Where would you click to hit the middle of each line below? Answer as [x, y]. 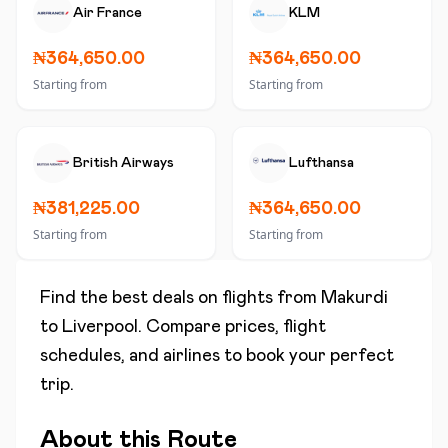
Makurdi [354, 298]
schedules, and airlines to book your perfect [217, 356]
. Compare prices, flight [232, 327]
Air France [107, 13]
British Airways [123, 163]
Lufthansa [321, 163]
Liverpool [100, 327]
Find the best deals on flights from [180, 298]
